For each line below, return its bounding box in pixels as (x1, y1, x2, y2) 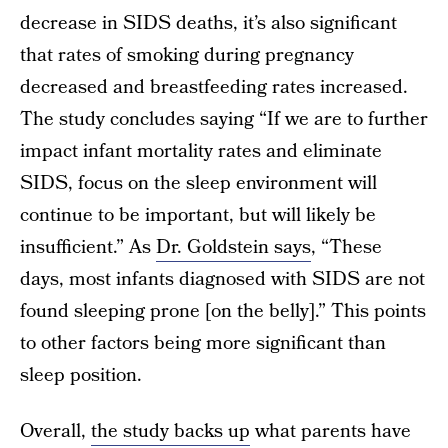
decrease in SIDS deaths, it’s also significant (20, 10, 397, 37)
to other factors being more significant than (20, 330, 386, 357)
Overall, (20, 418, 91, 445)
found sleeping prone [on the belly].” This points (20, 298, 426, 325)
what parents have (250, 418, 411, 445)
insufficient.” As (20, 234, 156, 261)
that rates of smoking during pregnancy (20, 42, 354, 69)
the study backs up (91, 418, 250, 445)
